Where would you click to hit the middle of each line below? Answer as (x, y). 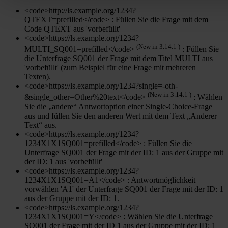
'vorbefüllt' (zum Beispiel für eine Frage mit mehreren (110, 68)
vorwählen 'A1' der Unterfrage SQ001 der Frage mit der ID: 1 (124, 189)
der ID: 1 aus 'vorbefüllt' (63, 161)
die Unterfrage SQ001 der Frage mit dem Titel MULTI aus (119, 59)
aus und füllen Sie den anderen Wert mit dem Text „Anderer (121, 116)
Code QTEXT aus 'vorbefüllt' (72, 29)
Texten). (38, 77)
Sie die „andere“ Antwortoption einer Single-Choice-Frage (118, 106)
